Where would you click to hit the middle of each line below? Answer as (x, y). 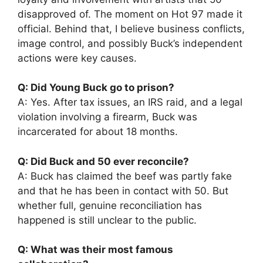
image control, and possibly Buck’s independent (130, 43)
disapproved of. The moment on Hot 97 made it (130, 14)
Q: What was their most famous (95, 250)
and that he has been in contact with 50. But (123, 190)
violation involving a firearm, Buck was (107, 117)
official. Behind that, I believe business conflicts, (131, 28)
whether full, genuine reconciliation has (110, 205)
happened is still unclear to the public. (107, 220)
